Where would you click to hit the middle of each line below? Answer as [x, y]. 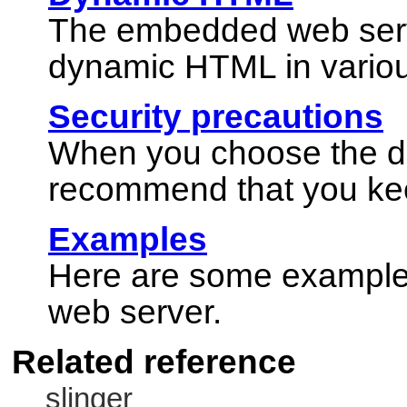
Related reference [154, 362]
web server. [135, 313]
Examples [128, 240]
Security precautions [216, 117]
